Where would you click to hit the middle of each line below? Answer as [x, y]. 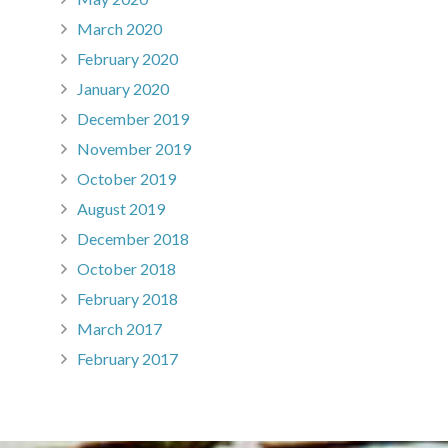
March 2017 [119, 329]
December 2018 [133, 239]
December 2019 [133, 119]
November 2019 [134, 149]
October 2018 [126, 269]
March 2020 [119, 29]
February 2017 [127, 359]
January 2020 [123, 89]
